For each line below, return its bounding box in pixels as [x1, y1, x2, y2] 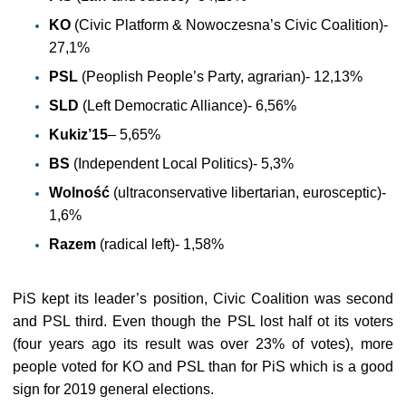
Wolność [49, 185, 110, 200]
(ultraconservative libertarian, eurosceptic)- [110, 185, 386, 200]
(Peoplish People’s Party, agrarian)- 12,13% [78, 69, 362, 84]
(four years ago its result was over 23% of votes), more [13, 336, 393, 352]
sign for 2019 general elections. [13, 382, 214, 397]
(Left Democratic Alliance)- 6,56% [79, 98, 296, 113]
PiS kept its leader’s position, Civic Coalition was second [13, 291, 393, 306]
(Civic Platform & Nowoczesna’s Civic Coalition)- [71, 17, 388, 33]
